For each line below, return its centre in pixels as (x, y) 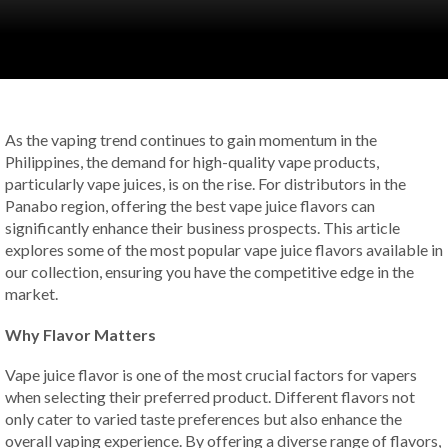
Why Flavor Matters (80, 334)
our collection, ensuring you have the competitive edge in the (209, 271)
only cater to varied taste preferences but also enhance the (203, 419)
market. (31, 293)
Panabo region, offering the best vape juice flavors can (190, 205)
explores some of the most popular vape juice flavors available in (224, 249)
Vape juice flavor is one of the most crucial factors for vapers (211, 375)
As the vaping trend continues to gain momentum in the (191, 139)
